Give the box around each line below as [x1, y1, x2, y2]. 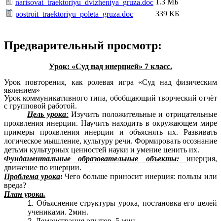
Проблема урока [4, 172, 60, 181]
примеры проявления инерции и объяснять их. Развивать [4, 127, 217, 136]
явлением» [4, 85, 40, 94]
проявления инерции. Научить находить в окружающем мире [4, 118, 217, 127]
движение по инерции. [4, 163, 81, 172]
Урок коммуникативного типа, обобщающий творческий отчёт [4, 93, 217, 102]
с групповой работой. [4, 101, 77, 110]
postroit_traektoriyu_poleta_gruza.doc [15, 10, 133, 19]
